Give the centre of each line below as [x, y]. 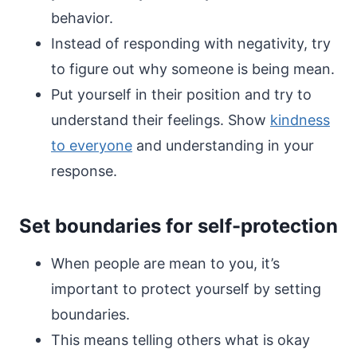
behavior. [82, 18]
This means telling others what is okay [180, 340]
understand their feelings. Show [161, 120]
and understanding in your [223, 145]
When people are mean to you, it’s [165, 263]
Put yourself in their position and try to [181, 94]
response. [84, 171]
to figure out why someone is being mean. [193, 69]
